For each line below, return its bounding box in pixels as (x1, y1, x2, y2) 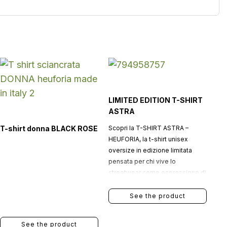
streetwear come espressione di (108, 169, 206, 176)
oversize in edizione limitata (108, 146, 192, 154)
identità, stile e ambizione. (108, 180, 186, 187)
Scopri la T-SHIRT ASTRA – (108, 124, 188, 132)
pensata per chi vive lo (108, 158, 176, 165)
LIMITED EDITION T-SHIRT (108, 96, 203, 104)
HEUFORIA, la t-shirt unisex (108, 135, 188, 143)
